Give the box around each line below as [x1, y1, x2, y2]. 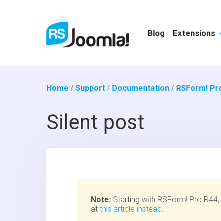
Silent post [46, 110, 145, 135]
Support [75, 83, 106, 93]
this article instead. [100, 204, 164, 214]
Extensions [172, 28, 217, 38]
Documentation [112, 83, 170, 93]
